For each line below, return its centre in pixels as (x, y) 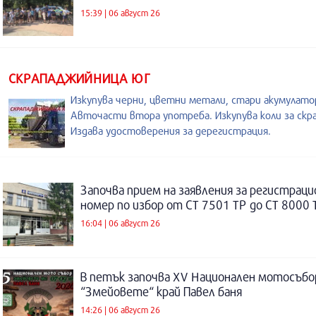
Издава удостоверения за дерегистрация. (171, 130)
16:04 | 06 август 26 (120, 223)
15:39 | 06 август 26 (120, 12)
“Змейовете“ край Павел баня (161, 292)
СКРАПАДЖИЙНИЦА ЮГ (79, 78)
